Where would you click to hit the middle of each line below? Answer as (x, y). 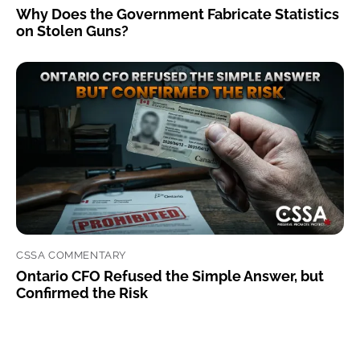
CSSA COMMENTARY (71, 255)
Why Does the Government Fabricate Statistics (178, 14)
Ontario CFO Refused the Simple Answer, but (170, 276)
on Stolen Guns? (72, 31)
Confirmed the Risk (82, 293)
